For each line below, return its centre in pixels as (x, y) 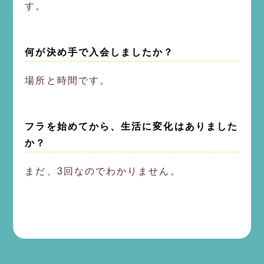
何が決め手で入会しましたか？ (100, 52)
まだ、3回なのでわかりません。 (103, 171)
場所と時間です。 (68, 80)
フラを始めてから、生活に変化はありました (132, 126)
